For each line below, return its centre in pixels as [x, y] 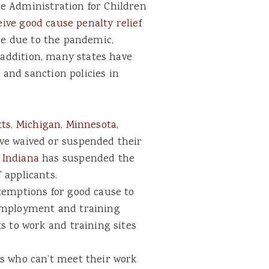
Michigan [38, 125]
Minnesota [91, 125]
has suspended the [87, 159]
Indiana [20, 159]
